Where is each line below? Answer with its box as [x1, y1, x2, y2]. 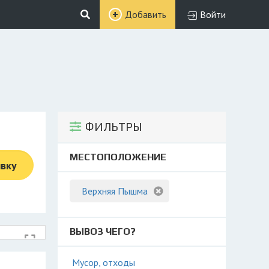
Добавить [125, 8, 166, 20]
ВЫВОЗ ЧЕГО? [70, 226, 136, 237]
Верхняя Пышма [82, 185, 148, 197]
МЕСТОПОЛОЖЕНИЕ [70, 151, 166, 163]
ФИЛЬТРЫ [85, 120, 142, 133]
